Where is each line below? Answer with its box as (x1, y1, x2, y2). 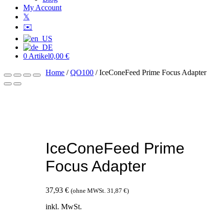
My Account (23, 3, 62, 12)
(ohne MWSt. (71, 186, 108, 194)
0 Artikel (23, 52, 50, 60)
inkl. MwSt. (46, 202, 82, 211)
